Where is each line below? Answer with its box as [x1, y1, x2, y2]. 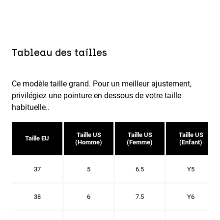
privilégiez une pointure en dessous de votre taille [12, 89, 181, 100]
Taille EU [25, 133, 49, 142]
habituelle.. [12, 101, 50, 112]
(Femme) [127, 137, 153, 146]
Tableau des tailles [12, 46, 107, 58]
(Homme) [75, 137, 102, 146]
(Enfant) [179, 137, 202, 146]
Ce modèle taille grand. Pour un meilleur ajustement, [12, 78, 192, 88]
